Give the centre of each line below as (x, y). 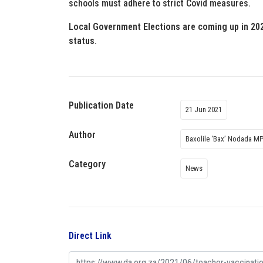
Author (82, 135)
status (82, 41)
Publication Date (101, 105)
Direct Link (90, 236)
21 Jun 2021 (204, 109)
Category (87, 164)
